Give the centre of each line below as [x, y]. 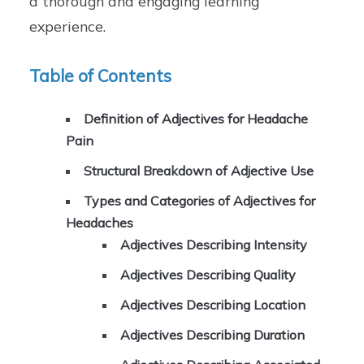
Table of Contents [101, 76]
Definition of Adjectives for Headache [196, 119]
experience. [68, 26]
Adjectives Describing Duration [213, 335]
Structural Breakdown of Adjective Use [199, 171]
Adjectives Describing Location [213, 305]
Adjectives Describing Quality [208, 275]
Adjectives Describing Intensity [214, 245]
